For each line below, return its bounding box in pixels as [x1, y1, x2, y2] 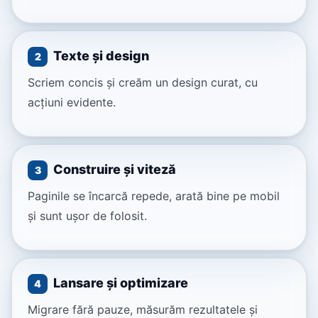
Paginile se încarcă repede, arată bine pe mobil [28, 189, 280, 204]
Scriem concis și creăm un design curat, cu [28, 75, 258, 90]
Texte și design [53, 48, 149, 64]
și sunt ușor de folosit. [28, 209, 147, 224]
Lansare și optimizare [53, 275, 188, 291]
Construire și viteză [53, 162, 176, 177]
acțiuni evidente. [28, 95, 116, 110]
